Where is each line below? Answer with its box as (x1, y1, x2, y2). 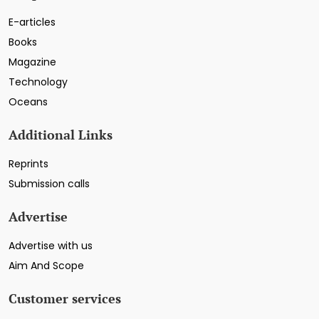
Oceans (9, 95, 48, 110)
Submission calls (9, 177, 90, 192)
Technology (9, 75, 68, 90)
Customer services (9, 290, 121, 308)
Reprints (9, 157, 48, 172)
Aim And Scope (9, 258, 84, 273)
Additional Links (9, 126, 113, 144)
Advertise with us (9, 239, 93, 253)
